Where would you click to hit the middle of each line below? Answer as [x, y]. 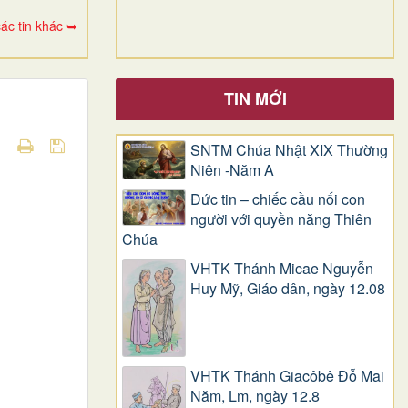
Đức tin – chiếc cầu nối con [278, 199]
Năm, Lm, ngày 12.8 [255, 395]
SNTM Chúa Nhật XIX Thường [289, 149]
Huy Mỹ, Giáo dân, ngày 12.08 [288, 288]
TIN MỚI [255, 98]
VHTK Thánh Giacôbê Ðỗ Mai [287, 375]
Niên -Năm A [232, 169]
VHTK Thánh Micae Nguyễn [282, 268]
